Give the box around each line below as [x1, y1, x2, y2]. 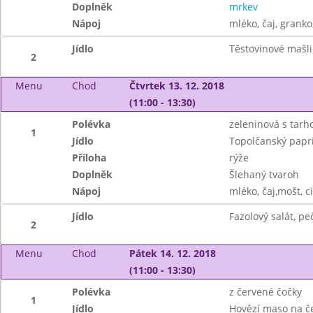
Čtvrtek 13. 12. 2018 [129, 79, 224, 92]
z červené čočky [228, 285, 302, 298]
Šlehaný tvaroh [228, 168, 299, 181]
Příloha [72, 151, 107, 164]
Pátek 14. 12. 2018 [129, 247, 216, 260]
